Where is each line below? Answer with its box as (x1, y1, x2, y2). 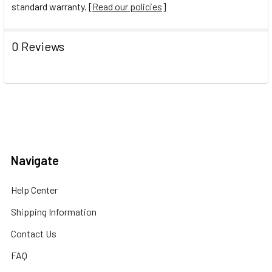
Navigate (11, 152, 59, 168)
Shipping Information (11, 205, 97, 217)
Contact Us (11, 227, 56, 239)
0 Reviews (12, 38, 64, 53)
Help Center (11, 183, 58, 195)
